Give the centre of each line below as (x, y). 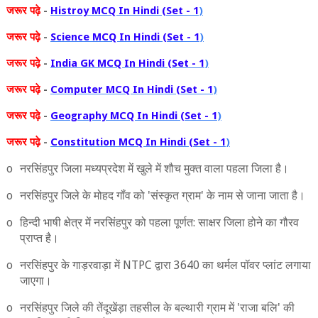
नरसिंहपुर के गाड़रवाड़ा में (71, 265)
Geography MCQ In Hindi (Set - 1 (133, 116)
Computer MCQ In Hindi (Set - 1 (131, 89)
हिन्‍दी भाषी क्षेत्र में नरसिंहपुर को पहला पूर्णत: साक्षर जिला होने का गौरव (159, 223)
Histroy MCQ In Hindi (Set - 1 (124, 11)
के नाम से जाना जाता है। (254, 196)
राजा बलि (258, 308)
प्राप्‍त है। (39, 238)
